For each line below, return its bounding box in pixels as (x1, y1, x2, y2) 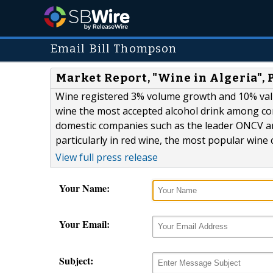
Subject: (59, 253, 93, 268)
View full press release (55, 151, 158, 165)
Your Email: (59, 217, 110, 232)
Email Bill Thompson (50, 42, 177, 55)
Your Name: (59, 181, 110, 196)
